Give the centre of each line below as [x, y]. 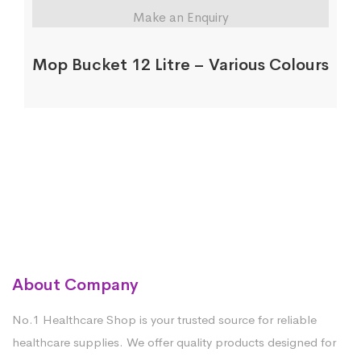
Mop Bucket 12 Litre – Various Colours [180, 64]
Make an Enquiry [180, 17]
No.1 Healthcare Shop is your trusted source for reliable [164, 319]
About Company [75, 284]
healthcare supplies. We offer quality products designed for [174, 342]
